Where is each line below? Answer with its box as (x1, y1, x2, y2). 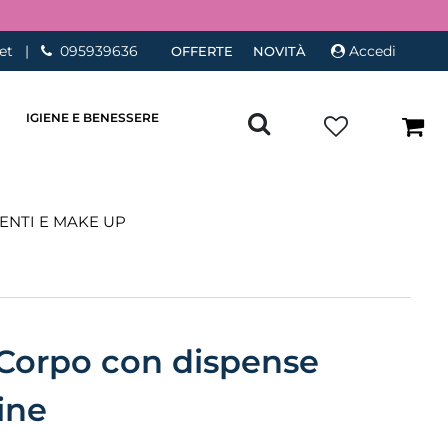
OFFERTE (171, 43, 233, 59)
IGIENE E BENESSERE (26, 110, 160, 125)
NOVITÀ (253, 43, 306, 59)
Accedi (349, 42, 396, 60)
